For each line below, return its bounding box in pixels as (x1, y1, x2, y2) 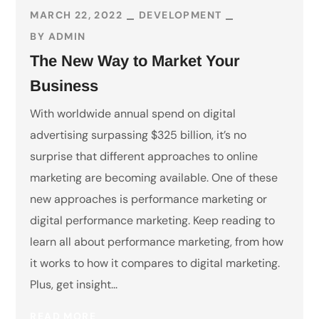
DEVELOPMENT (139, 8, 222, 21)
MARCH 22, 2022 (30, 8, 123, 21)
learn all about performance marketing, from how (30, 234, 284, 249)
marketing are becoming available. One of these (30, 169, 278, 185)
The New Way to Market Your (30, 51, 241, 70)
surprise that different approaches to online (30, 148, 258, 164)
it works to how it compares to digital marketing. (30, 255, 281, 271)
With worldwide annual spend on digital (30, 105, 236, 121)
